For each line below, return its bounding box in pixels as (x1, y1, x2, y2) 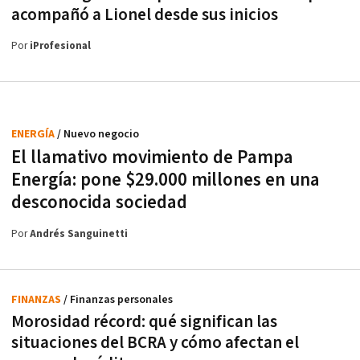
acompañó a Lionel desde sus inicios (11, 3, 278, 26)
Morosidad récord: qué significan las (11, 310, 277, 333)
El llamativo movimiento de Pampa (11, 145, 293, 170)
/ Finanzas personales (63, 292, 173, 307)
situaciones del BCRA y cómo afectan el (11, 331, 299, 354)
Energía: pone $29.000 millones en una (11, 167, 320, 192)
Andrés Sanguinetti (30, 227, 128, 241)
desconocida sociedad (11, 190, 187, 215)
